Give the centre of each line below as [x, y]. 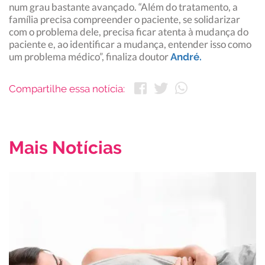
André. [186, 57]
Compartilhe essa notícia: [67, 89]
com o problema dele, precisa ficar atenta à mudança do [129, 32]
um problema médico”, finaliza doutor [90, 57]
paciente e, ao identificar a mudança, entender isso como [130, 44]
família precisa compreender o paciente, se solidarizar [125, 20]
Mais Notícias [65, 148]
